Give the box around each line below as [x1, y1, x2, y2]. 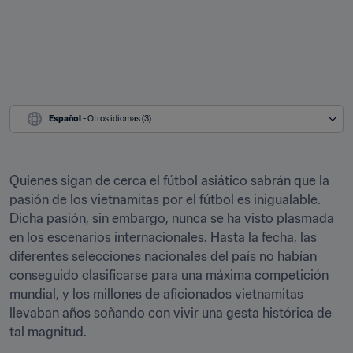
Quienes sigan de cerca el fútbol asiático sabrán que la [9, 173, 329, 188]
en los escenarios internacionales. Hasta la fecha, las [9, 229, 317, 245]
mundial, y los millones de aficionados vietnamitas [9, 286, 303, 302]
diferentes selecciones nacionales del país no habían [9, 248, 317, 264]
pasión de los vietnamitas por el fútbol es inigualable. [9, 191, 321, 207]
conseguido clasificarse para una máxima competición [9, 267, 329, 283]
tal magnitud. [9, 324, 87, 340]
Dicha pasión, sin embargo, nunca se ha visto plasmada [9, 210, 334, 226]
